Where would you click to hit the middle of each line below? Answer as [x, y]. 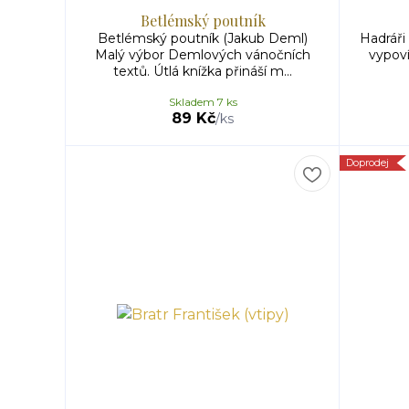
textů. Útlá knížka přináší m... [203, 71]
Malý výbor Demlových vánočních [203, 55]
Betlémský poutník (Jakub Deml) [203, 38]
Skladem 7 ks [203, 102]
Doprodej [367, 163]
